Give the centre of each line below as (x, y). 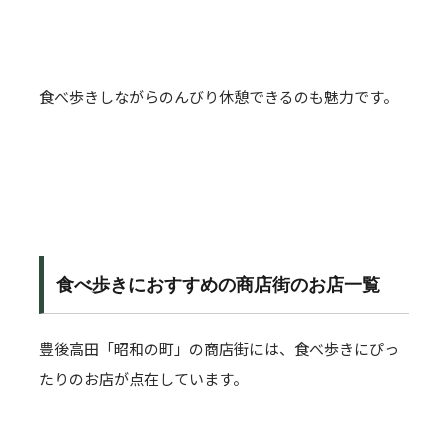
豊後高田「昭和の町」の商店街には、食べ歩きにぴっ (219, 348)
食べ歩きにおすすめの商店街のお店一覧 (218, 284)
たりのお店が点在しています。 (143, 378)
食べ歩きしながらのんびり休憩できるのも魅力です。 (218, 96)
